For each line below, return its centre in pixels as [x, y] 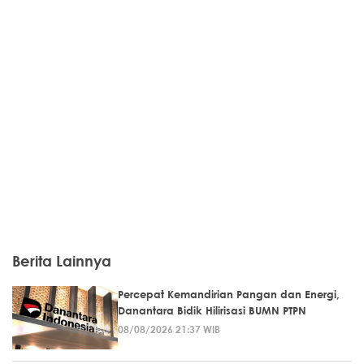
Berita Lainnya [62, 261]
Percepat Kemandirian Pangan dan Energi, [229, 295]
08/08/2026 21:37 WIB [169, 329]
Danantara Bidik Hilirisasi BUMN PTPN [212, 311]
